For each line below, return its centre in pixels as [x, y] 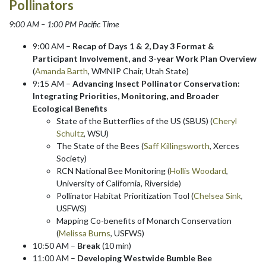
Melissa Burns [85, 233]
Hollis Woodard [198, 170]
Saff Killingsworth [177, 145]
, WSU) [96, 133]
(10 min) [118, 245]
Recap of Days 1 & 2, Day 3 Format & [143, 46]
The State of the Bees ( [100, 145]
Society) [72, 158]
